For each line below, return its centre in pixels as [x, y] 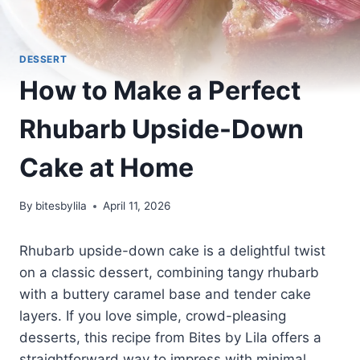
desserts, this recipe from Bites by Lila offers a [170, 338]
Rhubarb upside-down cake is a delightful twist [172, 251]
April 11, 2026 [137, 206]
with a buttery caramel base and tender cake [165, 295]
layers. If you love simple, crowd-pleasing [153, 316]
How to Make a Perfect [160, 90]
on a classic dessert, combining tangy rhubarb [169, 273]
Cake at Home [106, 167]
